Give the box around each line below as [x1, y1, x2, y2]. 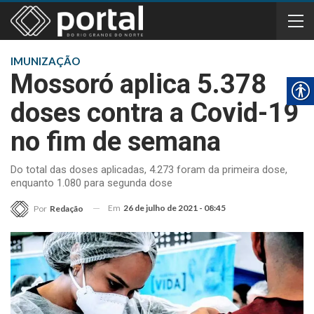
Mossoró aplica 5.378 [11, 69, 266, 100]
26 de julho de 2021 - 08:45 [123, 203, 226, 213]
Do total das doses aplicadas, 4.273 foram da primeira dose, [11, 163, 287, 176]
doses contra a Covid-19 [11, 97, 299, 128]
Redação [50, 203, 83, 214]
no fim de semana [11, 126, 221, 157]
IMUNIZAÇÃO [11, 55, 80, 67]
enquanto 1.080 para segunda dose [11, 177, 172, 189]
